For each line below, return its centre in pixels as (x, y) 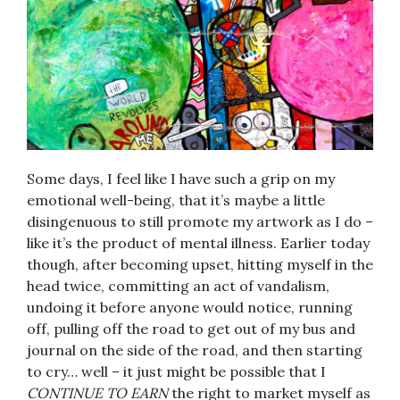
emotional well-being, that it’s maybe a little (176, 200)
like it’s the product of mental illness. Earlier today (198, 243)
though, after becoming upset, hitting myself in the (200, 265)
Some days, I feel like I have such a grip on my (181, 179)
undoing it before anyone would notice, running (190, 308)
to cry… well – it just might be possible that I (176, 372)
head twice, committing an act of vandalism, (178, 286)
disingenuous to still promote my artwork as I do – (200, 222)
